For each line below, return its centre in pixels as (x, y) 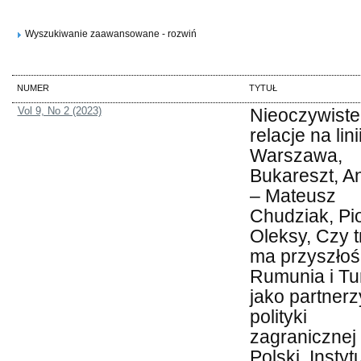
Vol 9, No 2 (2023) (59, 111)
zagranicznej (303, 337)
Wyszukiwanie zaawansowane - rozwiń (111, 34)
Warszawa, (296, 156)
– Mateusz (293, 196)
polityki (278, 317)
